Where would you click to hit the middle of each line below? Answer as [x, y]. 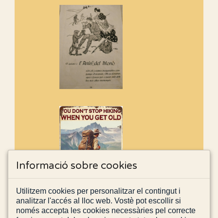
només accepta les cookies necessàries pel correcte [106, 210]
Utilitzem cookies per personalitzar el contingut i [98, 191]
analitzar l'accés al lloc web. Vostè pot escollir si [99, 200]
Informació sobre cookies [77, 165]
